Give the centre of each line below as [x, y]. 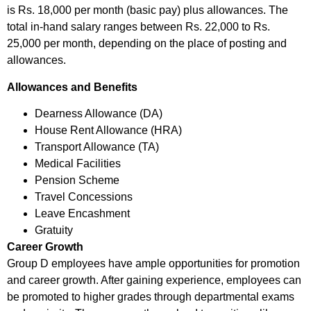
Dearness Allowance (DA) [99, 114]
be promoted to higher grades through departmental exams [151, 297]
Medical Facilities [78, 164]
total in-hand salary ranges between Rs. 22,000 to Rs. [138, 27]
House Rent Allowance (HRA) [108, 131]
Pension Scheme [77, 180]
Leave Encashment [82, 214]
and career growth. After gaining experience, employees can [154, 280]
